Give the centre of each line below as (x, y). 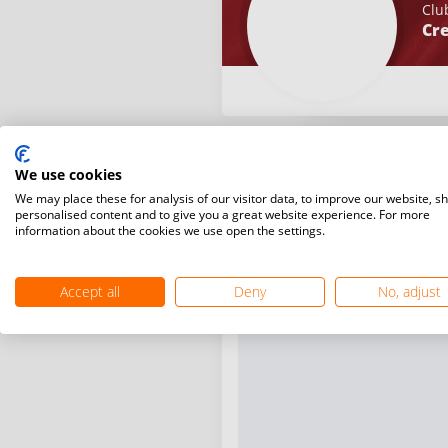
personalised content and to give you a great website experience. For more (222, 214)
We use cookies (68, 174)
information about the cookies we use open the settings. (170, 230)
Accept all (89, 291)
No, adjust (410, 291)
